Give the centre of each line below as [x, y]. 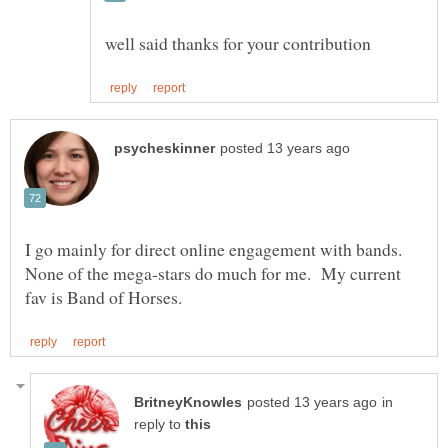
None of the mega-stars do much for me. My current [213, 273]
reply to [159, 425]
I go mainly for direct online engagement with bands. [216, 249]
